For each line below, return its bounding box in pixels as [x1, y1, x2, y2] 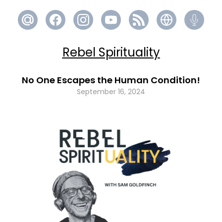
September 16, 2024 [77, 87, 145, 97]
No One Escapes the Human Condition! [22, 74, 200, 86]
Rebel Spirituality [62, 44, 160, 60]
